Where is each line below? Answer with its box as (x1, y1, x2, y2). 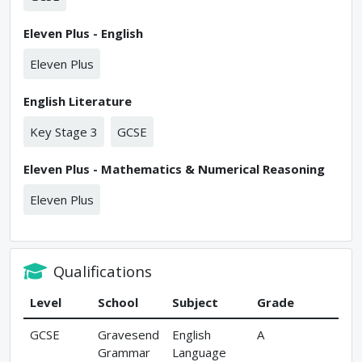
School (98, 294, 138, 311)
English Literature (23, 92, 132, 109)
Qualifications (53, 260, 153, 281)
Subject (172, 294, 218, 311)
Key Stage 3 (30, 123, 98, 140)
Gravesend (98, 326, 159, 343)
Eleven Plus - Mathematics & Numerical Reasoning (23, 160, 325, 177)
